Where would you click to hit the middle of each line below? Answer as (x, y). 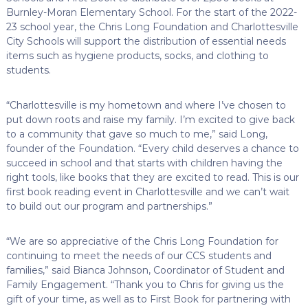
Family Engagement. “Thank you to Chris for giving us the (145, 284)
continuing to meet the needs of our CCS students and (139, 255)
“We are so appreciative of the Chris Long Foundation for (142, 241)
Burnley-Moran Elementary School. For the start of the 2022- (151, 12)
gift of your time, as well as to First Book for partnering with (148, 299)
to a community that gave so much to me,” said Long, (136, 134)
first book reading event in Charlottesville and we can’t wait (147, 191)
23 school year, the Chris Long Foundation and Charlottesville (152, 26)
